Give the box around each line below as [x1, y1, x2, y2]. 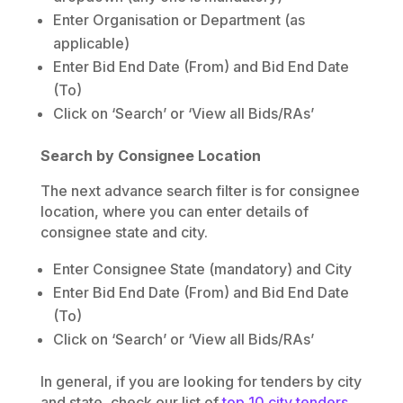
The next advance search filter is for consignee [40, 181, 360, 200]
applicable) [52, 33, 130, 52]
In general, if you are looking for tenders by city [40, 372, 362, 390]
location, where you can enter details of [40, 201, 309, 220]
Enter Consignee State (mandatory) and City [52, 259, 352, 278]
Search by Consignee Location [40, 146, 261, 165]
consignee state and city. [40, 222, 208, 241]
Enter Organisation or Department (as [52, 10, 305, 29]
